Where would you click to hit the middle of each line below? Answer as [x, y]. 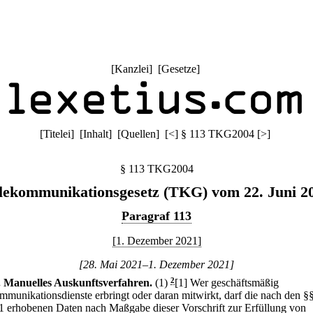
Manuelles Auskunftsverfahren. [78, 283]
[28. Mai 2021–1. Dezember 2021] [156, 264]
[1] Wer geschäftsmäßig [227, 283]
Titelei [57, 134]
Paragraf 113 [156, 216]
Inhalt [96, 134]
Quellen [138, 134]
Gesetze [179, 69]
